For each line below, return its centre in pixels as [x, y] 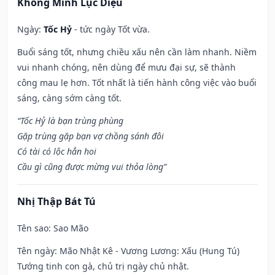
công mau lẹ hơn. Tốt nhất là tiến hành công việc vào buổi [137, 83]
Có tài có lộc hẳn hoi [57, 152]
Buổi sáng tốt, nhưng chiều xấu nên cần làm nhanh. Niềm [137, 52]
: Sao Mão [68, 228]
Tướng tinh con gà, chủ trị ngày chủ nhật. [103, 266]
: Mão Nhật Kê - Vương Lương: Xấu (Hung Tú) [147, 251]
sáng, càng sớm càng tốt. [69, 98]
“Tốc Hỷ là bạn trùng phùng [70, 121]
